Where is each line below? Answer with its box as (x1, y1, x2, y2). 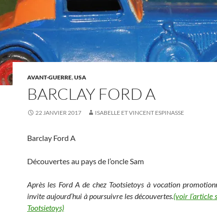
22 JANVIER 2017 (35, 109, 81, 116)
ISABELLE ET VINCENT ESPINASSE (95, 109, 184, 116)
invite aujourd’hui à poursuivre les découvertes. (27, 191, 173, 201)
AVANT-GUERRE (27, 74, 72, 81)
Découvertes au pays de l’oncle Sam (27, 156, 144, 166)
